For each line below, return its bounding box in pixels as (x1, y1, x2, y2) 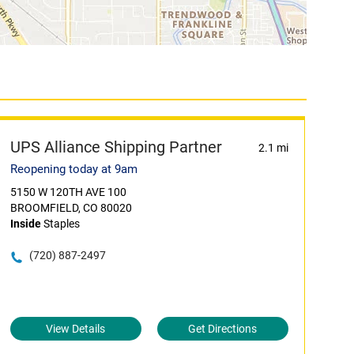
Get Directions (188, 322, 258, 335)
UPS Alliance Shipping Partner (9, 137, 222, 156)
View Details (46, 322, 106, 335)
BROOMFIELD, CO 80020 (9, 201, 132, 214)
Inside (9, 217, 41, 230)
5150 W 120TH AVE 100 (9, 186, 126, 198)
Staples (40, 217, 80, 230)
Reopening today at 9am (9, 162, 137, 176)
